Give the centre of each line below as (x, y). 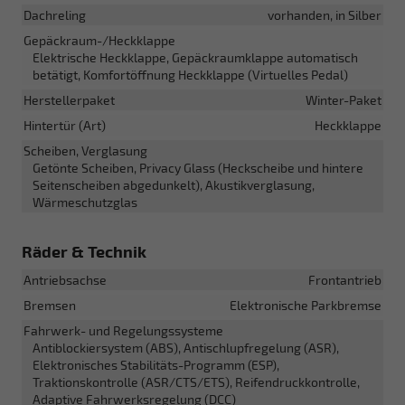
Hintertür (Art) (65, 125)
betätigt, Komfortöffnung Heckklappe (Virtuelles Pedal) (190, 74)
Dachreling (55, 14)
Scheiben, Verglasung (85, 150)
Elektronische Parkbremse (306, 305)
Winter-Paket (344, 99)
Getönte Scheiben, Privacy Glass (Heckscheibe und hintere (198, 167)
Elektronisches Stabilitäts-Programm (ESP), (156, 364)
